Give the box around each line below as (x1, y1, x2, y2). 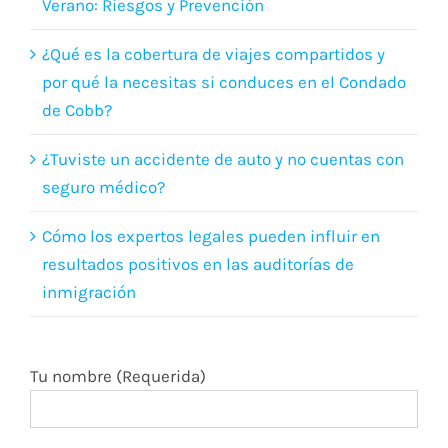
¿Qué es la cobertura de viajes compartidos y (42, 74, 385, 95)
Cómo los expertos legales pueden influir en (42, 256, 380, 277)
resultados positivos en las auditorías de (42, 284, 354, 305)
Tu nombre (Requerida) (30, 396, 206, 417)
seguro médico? (42, 207, 165, 228)
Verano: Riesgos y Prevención (42, 25, 264, 46)
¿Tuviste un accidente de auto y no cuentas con (42, 179, 404, 200)
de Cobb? (42, 130, 112, 151)
